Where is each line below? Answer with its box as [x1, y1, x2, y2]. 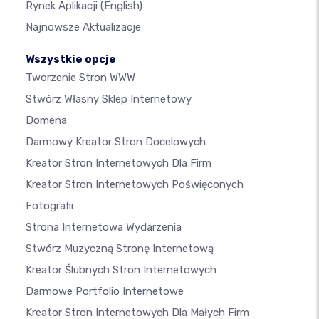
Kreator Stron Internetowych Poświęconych [26, 178, 244, 192]
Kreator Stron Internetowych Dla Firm [26, 157, 211, 170]
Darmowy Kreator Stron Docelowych [26, 135, 206, 149]
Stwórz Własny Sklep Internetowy [26, 93, 192, 106]
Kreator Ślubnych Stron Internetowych [26, 263, 216, 277]
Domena [26, 114, 67, 127]
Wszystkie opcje [26, 53, 116, 66]
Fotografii [26, 199, 73, 213]
